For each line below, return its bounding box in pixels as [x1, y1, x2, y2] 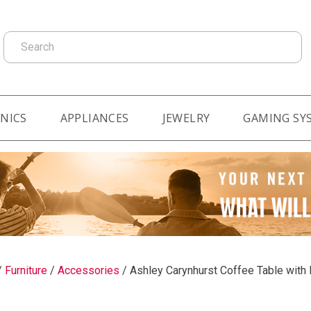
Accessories [57, 263, 119, 277]
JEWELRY [162, 110, 210, 126]
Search [3, 31, 36, 45]
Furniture [4, 263, 47, 277]
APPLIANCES [60, 110, 129, 126]
